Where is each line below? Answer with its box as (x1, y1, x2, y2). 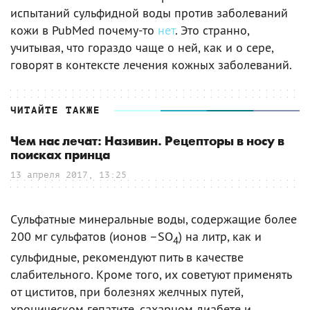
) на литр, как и (179, 228, 262, 244)
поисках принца (10, 147, 110, 163)
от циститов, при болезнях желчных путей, (10, 284, 243, 300)
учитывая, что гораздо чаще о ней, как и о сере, (10, 39, 273, 55)
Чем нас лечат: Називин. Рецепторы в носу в (10, 134, 284, 149)
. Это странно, (175, 21, 249, 38)
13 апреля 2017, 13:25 (10, 169, 127, 180)
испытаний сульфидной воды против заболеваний (10, 4, 288, 21)
